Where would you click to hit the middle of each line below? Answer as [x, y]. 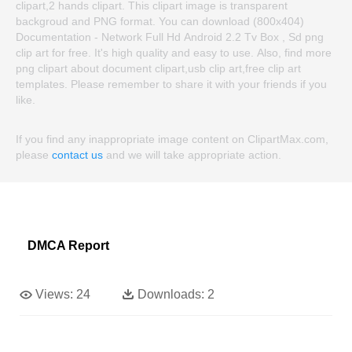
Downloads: [171, 295]
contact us [77, 155]
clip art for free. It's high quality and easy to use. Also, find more [174, 53]
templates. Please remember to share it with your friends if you [171, 84]
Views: [54, 295]
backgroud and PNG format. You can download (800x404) [160, 22]
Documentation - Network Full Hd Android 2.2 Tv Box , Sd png [170, 37]
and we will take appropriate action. [192, 155]
